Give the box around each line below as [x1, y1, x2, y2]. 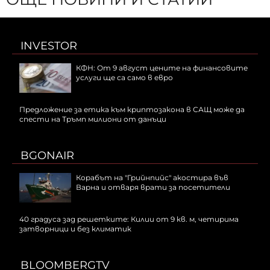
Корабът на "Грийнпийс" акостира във [76, 173, 228, 183]
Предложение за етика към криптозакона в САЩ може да [19, 105, 245, 115]
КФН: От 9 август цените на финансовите [76, 63, 248, 73]
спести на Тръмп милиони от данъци [19, 115, 166, 124]
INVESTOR [20, 39, 77, 53]
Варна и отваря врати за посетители [76, 183, 230, 192]
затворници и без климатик [19, 224, 131, 234]
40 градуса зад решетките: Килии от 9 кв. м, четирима [19, 215, 239, 224]
